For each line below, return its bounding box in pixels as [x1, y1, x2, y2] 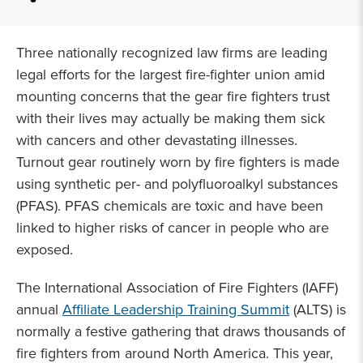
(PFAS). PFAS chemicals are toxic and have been [16, 195, 323, 216]
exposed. [16, 239, 73, 260]
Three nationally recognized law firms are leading [16, 42, 327, 63]
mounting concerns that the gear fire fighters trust [16, 86, 330, 107]
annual [16, 299, 62, 320]
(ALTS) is [289, 299, 346, 320]
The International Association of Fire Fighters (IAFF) [16, 277, 338, 298]
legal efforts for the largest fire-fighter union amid [16, 64, 325, 85]
